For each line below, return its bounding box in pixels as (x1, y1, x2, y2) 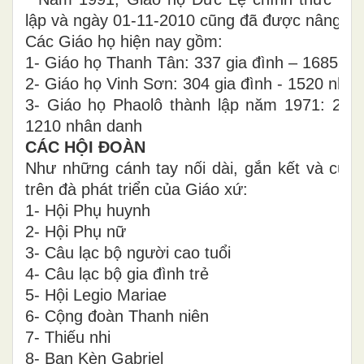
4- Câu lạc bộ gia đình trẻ (25, 264, 209, 283)
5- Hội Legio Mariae (25, 285, 167, 304)
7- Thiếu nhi (25, 327, 110, 346)
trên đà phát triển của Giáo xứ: (25, 180, 248, 198)
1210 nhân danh (25, 116, 142, 135)
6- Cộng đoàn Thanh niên (25, 306, 209, 325)
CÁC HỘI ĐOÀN (25, 137, 145, 156)
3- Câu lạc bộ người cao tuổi (25, 243, 231, 262)
